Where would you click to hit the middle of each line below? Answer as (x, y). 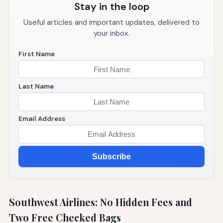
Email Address (42, 119)
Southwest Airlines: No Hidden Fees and (100, 202)
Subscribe (111, 157)
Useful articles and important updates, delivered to (111, 22)
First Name (36, 54)
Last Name (36, 87)
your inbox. (111, 33)
